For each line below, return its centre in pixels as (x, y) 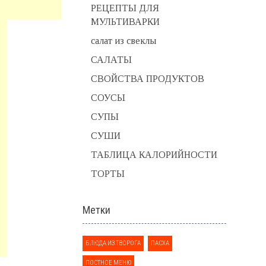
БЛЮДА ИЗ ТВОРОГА (113, 243)
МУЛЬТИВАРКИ (125, 22)
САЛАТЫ (111, 60)
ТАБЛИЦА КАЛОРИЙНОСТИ (154, 155)
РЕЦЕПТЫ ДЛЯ (125, 8)
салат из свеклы (123, 41)
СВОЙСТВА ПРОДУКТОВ (147, 79)
